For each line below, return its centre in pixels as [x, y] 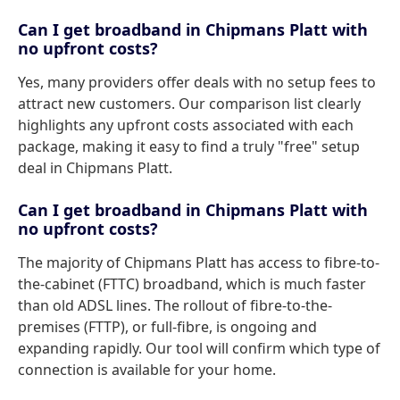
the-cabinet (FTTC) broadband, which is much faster [192, 284]
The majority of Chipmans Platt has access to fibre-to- [199, 262]
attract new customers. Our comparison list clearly [189, 104]
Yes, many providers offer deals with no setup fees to [197, 82]
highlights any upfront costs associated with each [186, 125]
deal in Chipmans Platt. [95, 168]
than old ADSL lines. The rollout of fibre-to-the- [175, 305]
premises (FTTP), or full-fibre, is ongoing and [167, 327]
